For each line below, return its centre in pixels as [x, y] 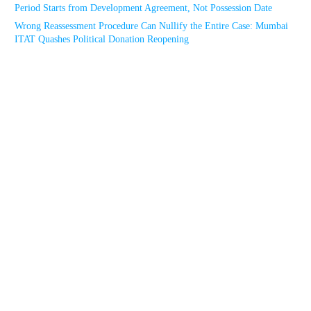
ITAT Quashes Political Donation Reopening [102, 39]
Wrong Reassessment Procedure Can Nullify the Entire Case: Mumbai [151, 26]
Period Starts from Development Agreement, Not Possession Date [143, 8]
